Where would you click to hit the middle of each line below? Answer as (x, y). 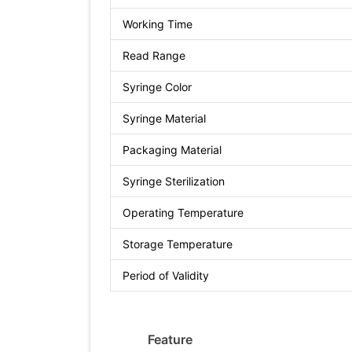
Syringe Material (164, 118)
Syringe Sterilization (174, 181)
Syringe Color (157, 86)
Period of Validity (166, 275)
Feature (170, 339)
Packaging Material (172, 149)
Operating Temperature (183, 212)
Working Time (158, 24)
